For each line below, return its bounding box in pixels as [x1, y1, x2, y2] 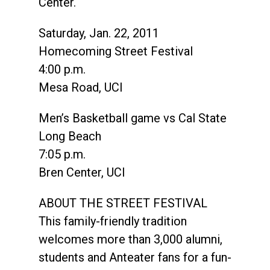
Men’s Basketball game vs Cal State [39, 111, 227, 126]
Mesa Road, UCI [39, 80, 123, 95]
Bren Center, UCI [39, 165, 125, 180]
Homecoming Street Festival [39, 44, 193, 59]
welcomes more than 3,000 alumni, [39, 232, 222, 247]
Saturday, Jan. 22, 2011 [39, 26, 159, 41]
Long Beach [39, 129, 101, 144]
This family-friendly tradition [39, 214, 187, 229]
